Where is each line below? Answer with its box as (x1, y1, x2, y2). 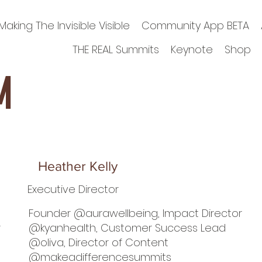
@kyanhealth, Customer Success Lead (29, 220, 226, 236)
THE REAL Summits (72, 42, 159, 57)
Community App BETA (142, 18, 250, 33)
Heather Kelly (38, 159, 118, 174)
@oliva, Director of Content (29, 235, 169, 250)
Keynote (170, 42, 213, 57)
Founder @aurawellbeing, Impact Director (29, 206, 243, 221)
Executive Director (27, 181, 119, 196)
